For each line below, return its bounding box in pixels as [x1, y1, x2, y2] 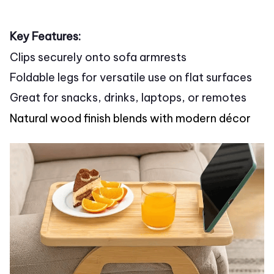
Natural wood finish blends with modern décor [10, 111, 251, 125]
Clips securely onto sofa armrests [10, 50, 187, 64]
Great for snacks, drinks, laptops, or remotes [10, 91, 246, 105]
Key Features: [10, 29, 81, 44]
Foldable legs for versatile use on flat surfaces [10, 70, 252, 84]
